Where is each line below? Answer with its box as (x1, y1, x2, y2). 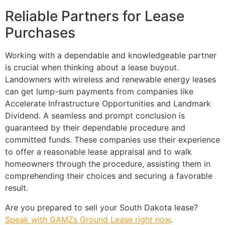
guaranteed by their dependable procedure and (5, 123, 185, 133)
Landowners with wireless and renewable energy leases (5, 74, 216, 85)
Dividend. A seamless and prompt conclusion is (5, 110, 185, 121)
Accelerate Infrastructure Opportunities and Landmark (5, 98, 211, 109)
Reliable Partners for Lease (5, 8, 184, 25)
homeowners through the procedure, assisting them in (5, 159, 210, 169)
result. (5, 183, 28, 193)
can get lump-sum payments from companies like (5, 86, 193, 97)
